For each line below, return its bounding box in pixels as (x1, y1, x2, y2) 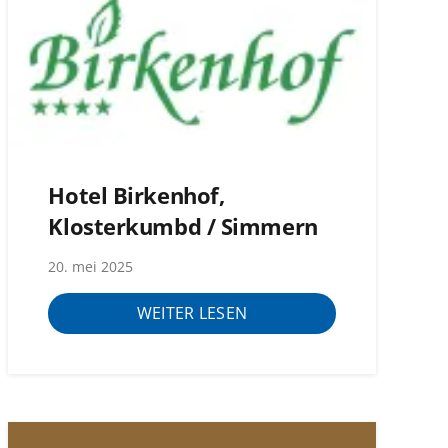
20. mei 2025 (48, 257, 134, 277)
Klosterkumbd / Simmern (48, 211, 318, 243)
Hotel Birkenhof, (48, 180, 225, 212)
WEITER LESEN (136, 302, 248, 325)
